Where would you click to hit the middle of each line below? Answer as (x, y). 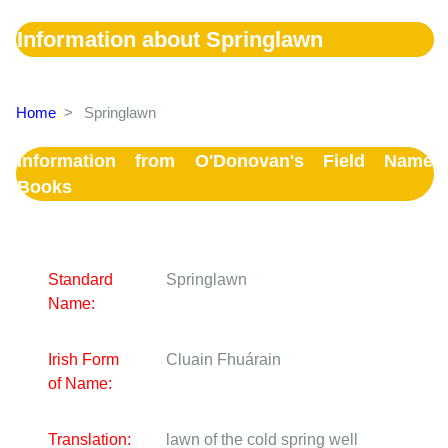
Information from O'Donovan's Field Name (225, 160)
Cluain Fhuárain (223, 360)
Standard (80, 280)
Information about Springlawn (170, 40)
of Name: (80, 384)
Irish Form (83, 360)
